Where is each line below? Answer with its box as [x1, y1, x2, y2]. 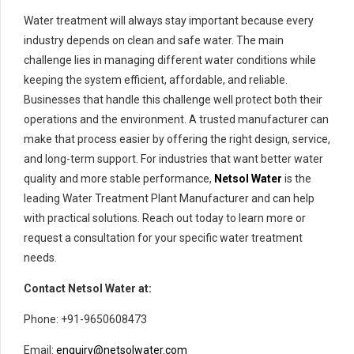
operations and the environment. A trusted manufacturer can [24, 113, 329, 126]
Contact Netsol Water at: [24, 282, 152, 296]
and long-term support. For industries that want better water [24, 153, 323, 166]
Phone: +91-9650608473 [24, 313, 147, 326]
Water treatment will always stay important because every [24, 14, 314, 28]
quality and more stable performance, [24, 172, 214, 186]
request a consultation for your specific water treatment [24, 232, 303, 245]
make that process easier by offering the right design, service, [24, 133, 330, 146]
